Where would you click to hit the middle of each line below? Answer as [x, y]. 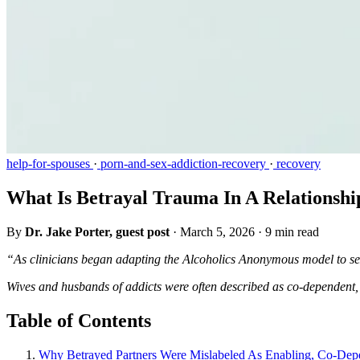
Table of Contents [79, 320]
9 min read [292, 232]
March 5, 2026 [217, 232]
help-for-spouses [50, 164]
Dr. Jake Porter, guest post [97, 232]
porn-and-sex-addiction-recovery [183, 164]
